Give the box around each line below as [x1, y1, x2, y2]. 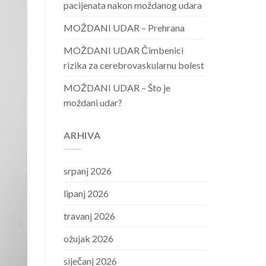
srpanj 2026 [64, 165, 112, 177]
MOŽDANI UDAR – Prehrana [64, 21, 185, 33]
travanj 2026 [64, 210, 115, 222]
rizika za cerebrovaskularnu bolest [64, 59, 204, 71]
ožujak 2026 [64, 233, 113, 245]
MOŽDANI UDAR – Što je [64, 81, 170, 93]
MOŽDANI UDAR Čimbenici [64, 44, 183, 56]
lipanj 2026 [64, 188, 109, 199]
